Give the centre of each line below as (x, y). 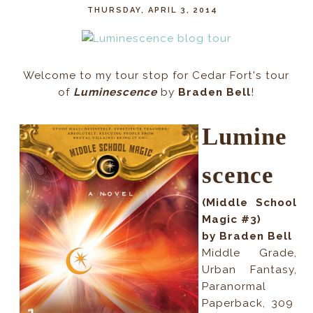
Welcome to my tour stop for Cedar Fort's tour (156, 76)
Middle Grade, (249, 253)
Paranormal (234, 287)
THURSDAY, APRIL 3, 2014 (152, 10)
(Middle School (249, 203)
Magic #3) (232, 220)
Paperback (233, 304)
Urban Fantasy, (249, 270)
